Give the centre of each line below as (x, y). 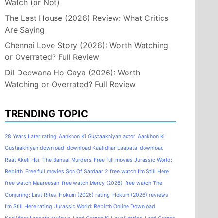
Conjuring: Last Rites (31, 195)
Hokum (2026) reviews (140, 195)
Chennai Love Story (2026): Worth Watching (87, 45)
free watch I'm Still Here (139, 171)
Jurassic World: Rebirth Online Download (105, 206)
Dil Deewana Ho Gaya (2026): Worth (73, 72)
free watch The (144, 183)
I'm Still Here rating (28, 206)
